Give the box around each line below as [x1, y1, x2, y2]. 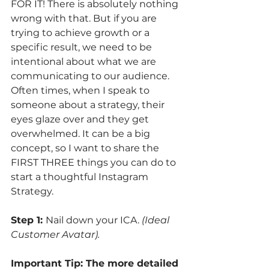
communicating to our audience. [11, 70, 172, 82]
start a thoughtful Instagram [11, 171, 151, 183]
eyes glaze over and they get [11, 113, 151, 125]
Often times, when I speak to [11, 85, 152, 96]
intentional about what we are [11, 56, 159, 67]
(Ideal [142, 214, 172, 226]
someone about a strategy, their [11, 99, 167, 110]
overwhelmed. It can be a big [11, 128, 153, 139]
